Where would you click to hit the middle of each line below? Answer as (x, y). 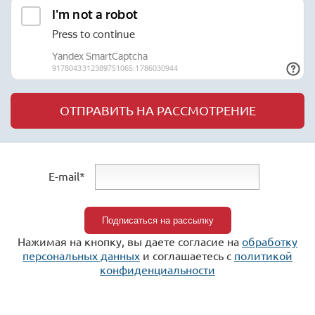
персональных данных (81, 255)
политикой (263, 255)
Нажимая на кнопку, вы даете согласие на (130, 241)
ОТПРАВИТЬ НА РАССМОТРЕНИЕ (157, 110)
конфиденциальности (157, 269)
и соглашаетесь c (187, 255)
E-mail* (66, 175)
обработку (270, 241)
